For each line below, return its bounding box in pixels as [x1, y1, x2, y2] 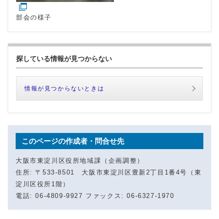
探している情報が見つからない [16, 55, 112, 63]
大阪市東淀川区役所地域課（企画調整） [16, 157, 144, 165]
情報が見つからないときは [24, 86, 105, 92]
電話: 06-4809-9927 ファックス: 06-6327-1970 [16, 192, 175, 200]
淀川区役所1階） [16, 180, 70, 188]
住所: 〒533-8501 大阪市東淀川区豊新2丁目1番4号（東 [16, 169, 202, 176]
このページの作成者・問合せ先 [22, 137, 124, 146]
